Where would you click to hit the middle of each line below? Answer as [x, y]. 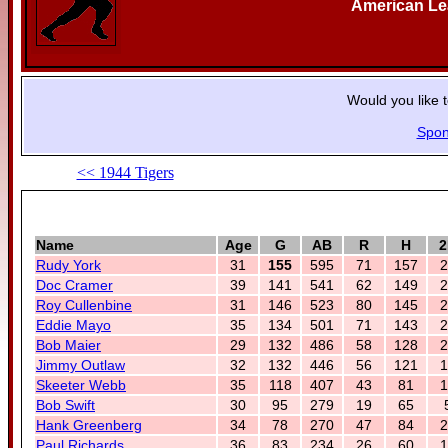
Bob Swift [65, 405]
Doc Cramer [74, 285]
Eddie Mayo [73, 325]
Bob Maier [68, 345]
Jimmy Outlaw [80, 365]
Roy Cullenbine [84, 305]
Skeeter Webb [81, 385]
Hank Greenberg [89, 425]
